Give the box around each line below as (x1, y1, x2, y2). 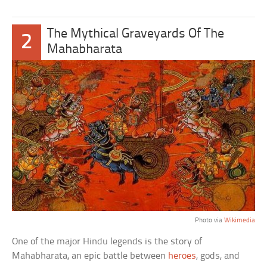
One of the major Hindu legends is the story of (12, 237, 203, 247)
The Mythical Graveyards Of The (46, 27, 224, 42)
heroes (168, 251, 197, 262)
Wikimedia (223, 217, 255, 225)
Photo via (194, 217, 224, 225)
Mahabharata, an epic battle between (12, 251, 169, 262)
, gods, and (196, 251, 240, 262)
